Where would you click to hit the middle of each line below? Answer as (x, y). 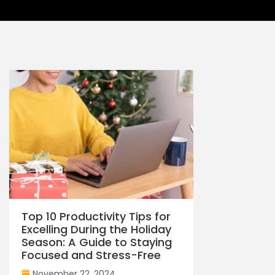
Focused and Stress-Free (91, 255)
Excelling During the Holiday (96, 230)
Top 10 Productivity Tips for (96, 217)
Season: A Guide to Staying (97, 242)
